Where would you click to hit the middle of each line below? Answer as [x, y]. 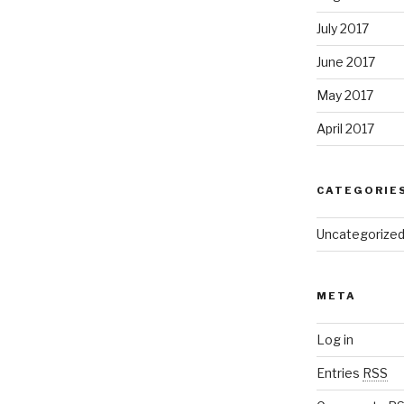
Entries [339, 373]
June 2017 [345, 62]
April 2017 [345, 129]
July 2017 [342, 29]
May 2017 [344, 96]
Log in [335, 340]
